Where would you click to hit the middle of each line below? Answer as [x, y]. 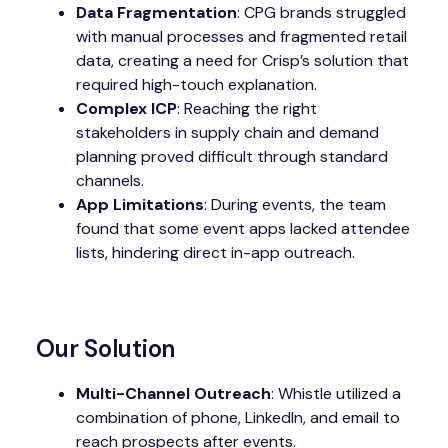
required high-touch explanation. [196, 85]
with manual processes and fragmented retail [241, 37]
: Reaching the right [247, 109]
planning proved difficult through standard [232, 157]
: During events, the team [295, 205]
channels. [110, 181]
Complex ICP [126, 109]
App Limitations [140, 205]
